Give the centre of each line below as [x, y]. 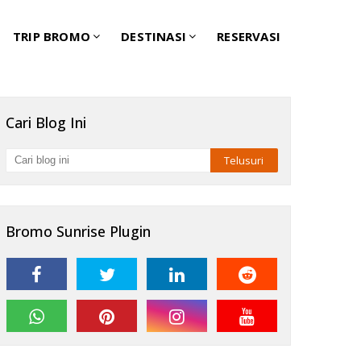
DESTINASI [154, 36]
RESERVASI [249, 36]
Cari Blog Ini [46, 122]
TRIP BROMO [51, 36]
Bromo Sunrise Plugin [78, 231]
